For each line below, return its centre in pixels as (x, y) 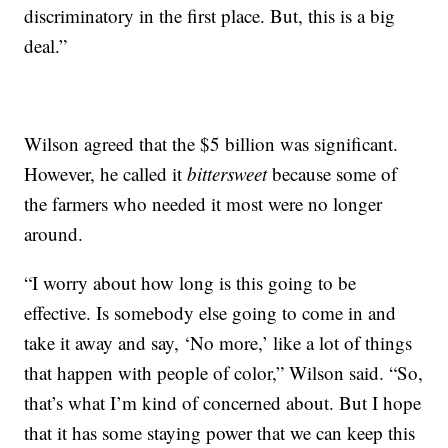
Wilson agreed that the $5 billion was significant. (211, 144)
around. (54, 234)
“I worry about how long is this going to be (190, 283)
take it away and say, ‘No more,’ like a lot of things (218, 343)
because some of (332, 174)
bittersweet (227, 174)
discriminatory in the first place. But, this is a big (210, 16)
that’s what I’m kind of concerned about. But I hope (223, 403)
